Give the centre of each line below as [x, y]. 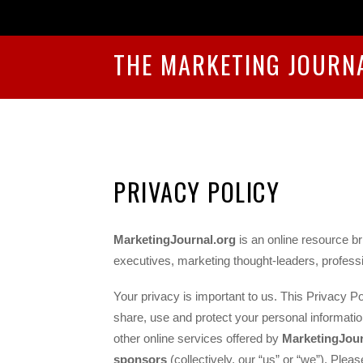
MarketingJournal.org [175, 240]
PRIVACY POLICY [197, 192]
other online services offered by [198, 339]
